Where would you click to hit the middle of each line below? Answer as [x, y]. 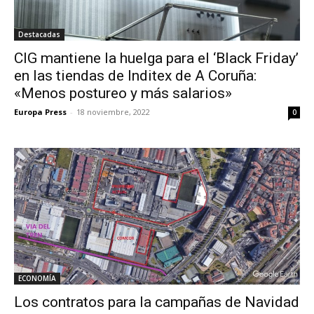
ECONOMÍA [37, 279]
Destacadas [39, 35]
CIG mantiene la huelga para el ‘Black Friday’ [156, 59]
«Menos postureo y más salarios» [123, 94]
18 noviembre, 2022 [113, 112]
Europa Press [40, 112]
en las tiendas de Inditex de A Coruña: [135, 76]
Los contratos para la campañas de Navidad [157, 302]
